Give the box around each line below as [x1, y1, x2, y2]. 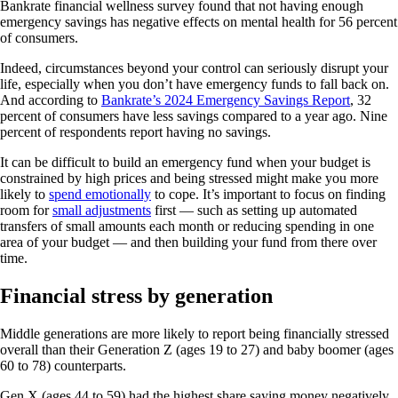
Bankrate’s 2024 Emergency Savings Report [101, 92, 350, 108]
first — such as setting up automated [151, 203, 357, 219]
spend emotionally [49, 187, 151, 203]
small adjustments [52, 203, 151, 219]
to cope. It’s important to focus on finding [151, 187, 386, 203]
